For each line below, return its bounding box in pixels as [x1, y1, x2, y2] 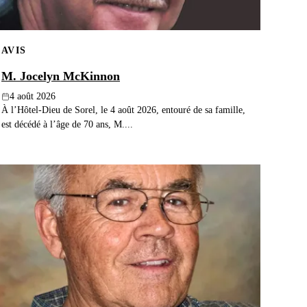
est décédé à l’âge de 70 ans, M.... [1, 119, 133, 130]
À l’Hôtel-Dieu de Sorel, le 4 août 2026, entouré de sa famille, [1, 104, 245, 116]
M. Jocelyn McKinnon [1, 69, 120, 84]
